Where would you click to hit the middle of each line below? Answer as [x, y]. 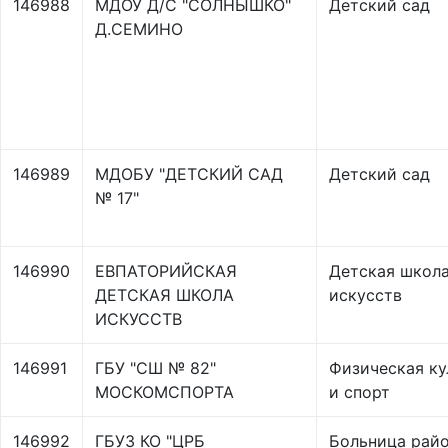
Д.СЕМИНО [139, 29]
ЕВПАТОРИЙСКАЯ [166, 271]
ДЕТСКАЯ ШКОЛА [164, 295]
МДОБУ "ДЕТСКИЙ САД [189, 174]
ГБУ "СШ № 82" [155, 368]
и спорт [359, 392]
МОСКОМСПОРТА [164, 392]
